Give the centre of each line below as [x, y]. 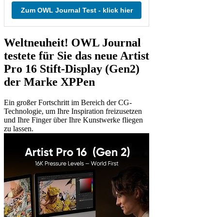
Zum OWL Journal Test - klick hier [77, 10]
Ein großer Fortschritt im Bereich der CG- [68, 102]
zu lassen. [19, 128]
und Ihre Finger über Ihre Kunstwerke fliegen [73, 120]
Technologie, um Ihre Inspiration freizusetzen [73, 111]
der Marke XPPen [49, 82]
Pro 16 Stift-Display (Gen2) [72, 69]
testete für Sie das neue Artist [77, 55]
